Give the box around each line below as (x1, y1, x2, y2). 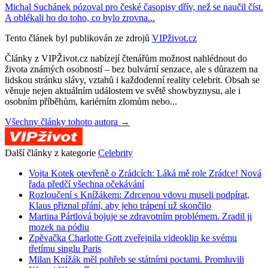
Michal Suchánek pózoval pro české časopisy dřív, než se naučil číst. (5, 2, 263, 13)
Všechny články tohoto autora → (5, 117, 130, 127)
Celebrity (98, 148, 133, 159)
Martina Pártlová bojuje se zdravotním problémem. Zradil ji (29, 211, 252, 222)
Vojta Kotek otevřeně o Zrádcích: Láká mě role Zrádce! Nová (29, 168, 261, 179)
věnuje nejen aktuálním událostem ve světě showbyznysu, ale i (5, 86, 240, 96)
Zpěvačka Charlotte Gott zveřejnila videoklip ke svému (29, 233, 237, 243)
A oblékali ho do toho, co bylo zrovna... (5, 13, 155, 23)
